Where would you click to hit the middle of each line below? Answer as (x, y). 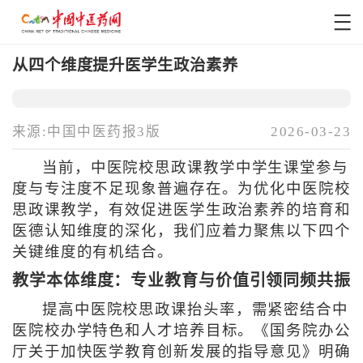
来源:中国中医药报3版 (86, 132)
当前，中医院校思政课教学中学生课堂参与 (195, 168)
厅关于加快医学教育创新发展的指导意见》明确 (181, 352)
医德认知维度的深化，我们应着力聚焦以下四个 (181, 231)
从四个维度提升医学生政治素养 (125, 65)
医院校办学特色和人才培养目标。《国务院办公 (181, 331)
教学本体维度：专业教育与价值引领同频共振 (181, 281)
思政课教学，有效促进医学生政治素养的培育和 (181, 210)
